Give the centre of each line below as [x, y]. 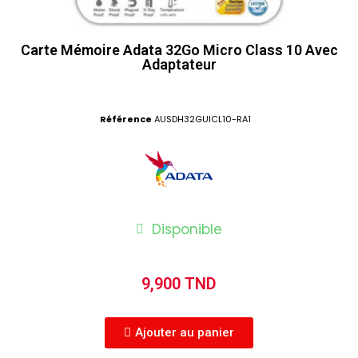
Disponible [187, 229]
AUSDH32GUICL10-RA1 [202, 119]
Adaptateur [179, 64]
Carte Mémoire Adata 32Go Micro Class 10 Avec [179, 50]
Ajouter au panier [185, 332]
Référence [125, 119]
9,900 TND [179, 284]
